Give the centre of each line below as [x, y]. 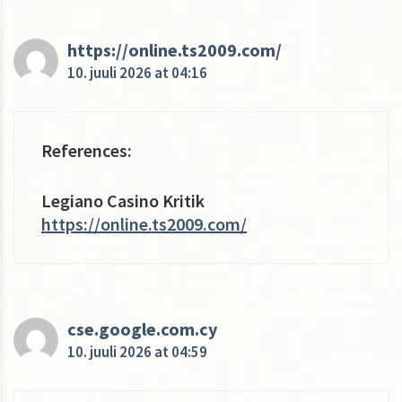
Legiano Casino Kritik [123, 200]
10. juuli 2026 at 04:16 [137, 72]
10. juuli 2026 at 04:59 [137, 351]
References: [87, 150]
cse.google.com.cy [142, 328]
